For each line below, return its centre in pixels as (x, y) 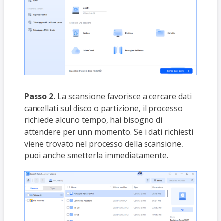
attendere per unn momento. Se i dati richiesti (109, 131)
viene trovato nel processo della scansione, (103, 143)
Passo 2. (39, 96)
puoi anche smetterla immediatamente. (96, 155)
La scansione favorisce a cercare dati (123, 96)
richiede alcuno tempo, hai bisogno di (93, 120)
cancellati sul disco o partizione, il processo (103, 108)
